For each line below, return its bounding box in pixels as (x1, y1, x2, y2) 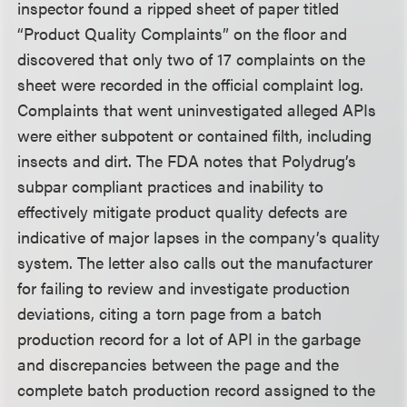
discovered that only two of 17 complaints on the (17, 46, 366, 70)
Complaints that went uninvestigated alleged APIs (17, 97, 377, 121)
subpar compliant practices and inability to (17, 174, 324, 197)
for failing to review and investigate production (17, 275, 351, 299)
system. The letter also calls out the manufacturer (17, 250, 373, 273)
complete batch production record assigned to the (17, 377, 376, 401)
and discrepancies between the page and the (17, 352, 340, 375)
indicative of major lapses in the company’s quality (17, 224, 381, 248)
